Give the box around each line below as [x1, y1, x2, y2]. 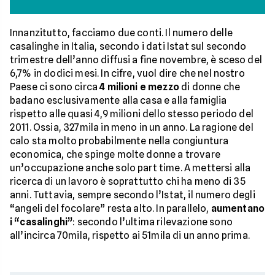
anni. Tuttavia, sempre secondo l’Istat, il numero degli [10, 189, 255, 201]
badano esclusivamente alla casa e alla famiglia [10, 95, 227, 107]
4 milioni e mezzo [99, 81, 179, 93]
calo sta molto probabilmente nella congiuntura [10, 135, 229, 147]
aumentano [211, 203, 265, 215]
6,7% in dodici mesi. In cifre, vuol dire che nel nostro [10, 68, 245, 80]
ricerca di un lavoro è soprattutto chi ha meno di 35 [10, 176, 246, 188]
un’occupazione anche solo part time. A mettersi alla [10, 162, 251, 174]
